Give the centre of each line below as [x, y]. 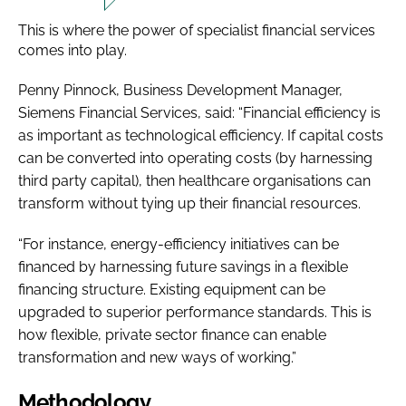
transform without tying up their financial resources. [191, 203]
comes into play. [72, 50]
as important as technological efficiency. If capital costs [201, 135]
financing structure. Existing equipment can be [172, 289]
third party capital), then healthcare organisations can [194, 180]
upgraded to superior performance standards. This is [195, 312]
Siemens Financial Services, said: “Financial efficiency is [199, 112]
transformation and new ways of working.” [157, 357]
